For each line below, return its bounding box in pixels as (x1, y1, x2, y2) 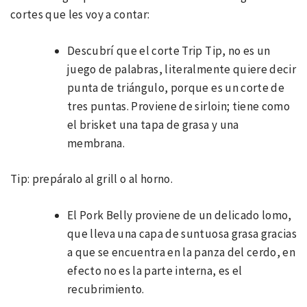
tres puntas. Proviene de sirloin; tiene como (67, 98, 290, 114)
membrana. (67, 135, 125, 151)
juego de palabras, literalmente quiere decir (67, 61, 296, 77)
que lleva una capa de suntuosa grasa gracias (67, 225, 297, 241)
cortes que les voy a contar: (10, 7, 150, 23)
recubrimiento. (67, 281, 145, 297)
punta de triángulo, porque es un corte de (67, 79, 284, 95)
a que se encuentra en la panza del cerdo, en (67, 244, 295, 260)
